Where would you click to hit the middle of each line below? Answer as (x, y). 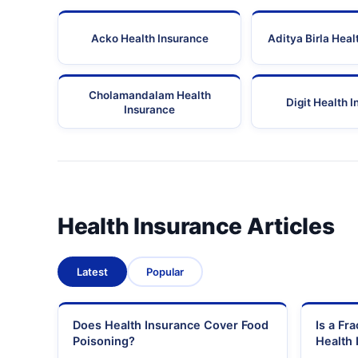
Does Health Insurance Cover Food (171, 325)
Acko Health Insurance (149, 39)
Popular (165, 272)
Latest (92, 272)
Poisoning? (104, 341)
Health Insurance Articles (196, 227)
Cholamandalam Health (149, 95)
